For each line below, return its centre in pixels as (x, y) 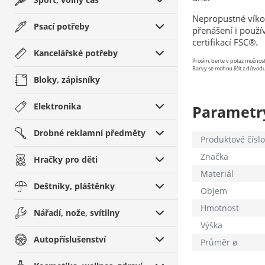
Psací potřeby (62, 26)
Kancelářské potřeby (76, 53)
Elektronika (57, 106)
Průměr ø (219, 242)
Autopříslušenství (70, 239)
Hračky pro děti (66, 159)
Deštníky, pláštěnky (74, 186)
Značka (214, 156)
